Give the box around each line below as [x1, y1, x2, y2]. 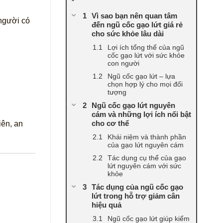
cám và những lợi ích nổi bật [92, 110, 191, 119]
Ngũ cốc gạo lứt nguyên [92, 101, 175, 110]
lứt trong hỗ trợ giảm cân [92, 192, 180, 201]
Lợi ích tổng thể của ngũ [108, 43, 184, 52]
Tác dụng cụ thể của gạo [108, 154, 186, 162]
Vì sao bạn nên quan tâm [92, 11, 177, 20]
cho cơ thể [92, 119, 129, 128]
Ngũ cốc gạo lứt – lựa [108, 72, 175, 81]
